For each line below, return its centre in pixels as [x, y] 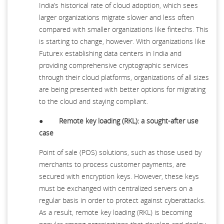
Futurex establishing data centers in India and [110, 53]
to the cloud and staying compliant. [93, 101]
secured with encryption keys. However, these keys [119, 176]
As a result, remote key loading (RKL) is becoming [115, 212]
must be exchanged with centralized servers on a [116, 188]
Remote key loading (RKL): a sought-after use [129, 120]
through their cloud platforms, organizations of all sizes [124, 77]
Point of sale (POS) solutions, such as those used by [120, 152]
